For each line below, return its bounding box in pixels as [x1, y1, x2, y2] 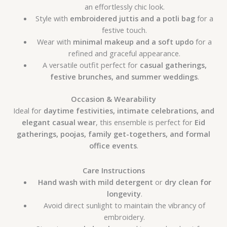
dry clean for [164, 177, 211, 187]
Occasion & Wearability [71, 94, 156, 104]
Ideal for [13, 105, 44, 116]
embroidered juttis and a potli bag [70, 13, 196, 23]
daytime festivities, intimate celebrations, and [43, 105, 214, 116]
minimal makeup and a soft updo [73, 36, 194, 47]
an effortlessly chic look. [84, 1, 165, 12]
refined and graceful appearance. [68, 48, 181, 58]
